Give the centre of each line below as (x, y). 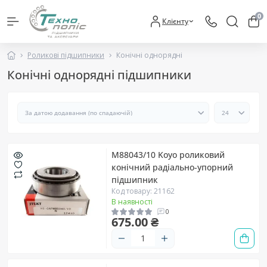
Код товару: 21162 (143, 191)
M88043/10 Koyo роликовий (168, 154)
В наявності (132, 201)
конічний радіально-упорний (172, 167)
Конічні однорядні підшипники (99, 74)
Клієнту (175, 21)
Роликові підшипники (66, 55)
